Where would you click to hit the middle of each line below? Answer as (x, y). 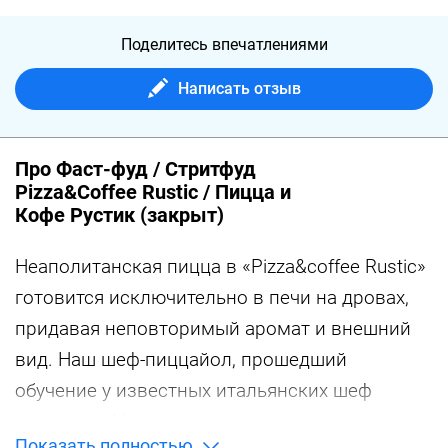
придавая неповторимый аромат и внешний (213, 328)
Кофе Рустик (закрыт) (119, 215)
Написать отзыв (239, 88)
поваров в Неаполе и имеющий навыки (191, 421)
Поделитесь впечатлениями (224, 44)
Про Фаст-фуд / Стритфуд (135, 169)
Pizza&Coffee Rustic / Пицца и (153, 192)
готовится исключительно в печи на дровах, (212, 297)
